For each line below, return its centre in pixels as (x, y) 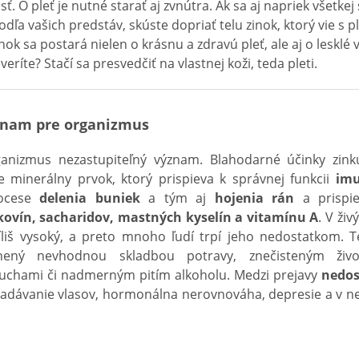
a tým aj (177, 198)
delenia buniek (90, 198)
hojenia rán (254, 198)
